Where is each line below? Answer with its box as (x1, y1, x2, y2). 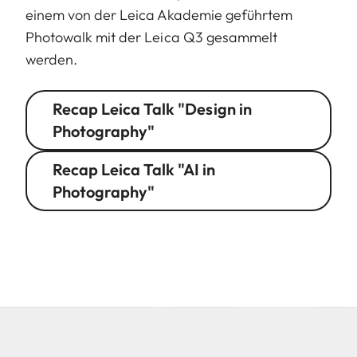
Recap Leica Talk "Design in (53, 99, 252, 120)
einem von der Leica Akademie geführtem (25, 6, 292, 25)
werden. (25, 50, 78, 69)
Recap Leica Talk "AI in (53, 159, 215, 180)
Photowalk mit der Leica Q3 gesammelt (25, 28, 277, 47)
